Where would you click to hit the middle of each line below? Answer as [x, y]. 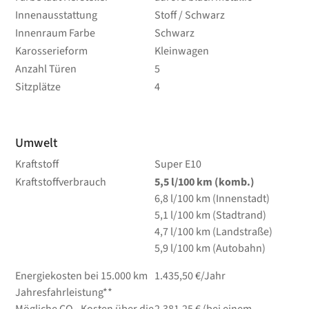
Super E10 [178, 164]
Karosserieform [52, 51]
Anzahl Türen [46, 69]
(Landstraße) [242, 231]
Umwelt [37, 142]
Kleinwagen [181, 51]
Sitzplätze [38, 87]
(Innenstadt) [241, 198]
